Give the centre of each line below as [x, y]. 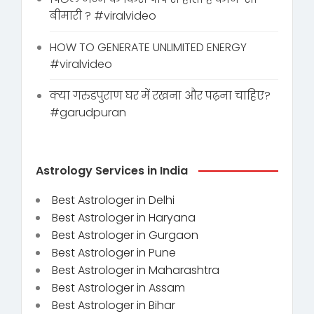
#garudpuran [88, 112]
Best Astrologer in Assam [118, 287]
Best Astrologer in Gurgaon [125, 235]
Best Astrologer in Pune [114, 252]
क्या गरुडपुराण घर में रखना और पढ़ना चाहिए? [160, 95]
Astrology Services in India [112, 170]
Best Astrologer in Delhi [113, 200]
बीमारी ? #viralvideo [103, 15]
